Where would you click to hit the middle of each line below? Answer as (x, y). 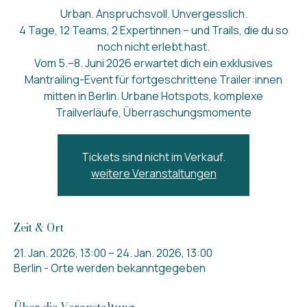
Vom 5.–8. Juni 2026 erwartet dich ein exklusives (153, 63)
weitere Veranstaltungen (153, 174)
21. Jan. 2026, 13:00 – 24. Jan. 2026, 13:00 (113, 253)
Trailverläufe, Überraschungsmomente (153, 113)
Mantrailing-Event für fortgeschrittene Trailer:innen (153, 80)
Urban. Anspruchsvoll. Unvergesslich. (153, 14)
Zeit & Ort (39, 228)
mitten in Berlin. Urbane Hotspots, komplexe (153, 96)
